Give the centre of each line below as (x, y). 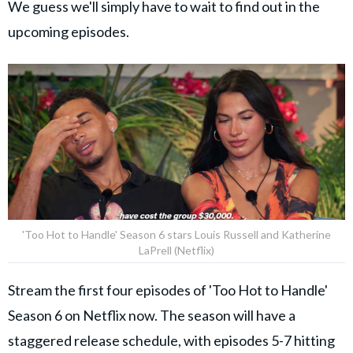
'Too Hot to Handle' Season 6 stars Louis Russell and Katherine (176, 235)
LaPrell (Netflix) (176, 251)
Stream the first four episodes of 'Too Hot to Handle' (168, 290)
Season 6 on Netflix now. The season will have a (152, 316)
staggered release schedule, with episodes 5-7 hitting (171, 341)
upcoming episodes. (69, 31)
